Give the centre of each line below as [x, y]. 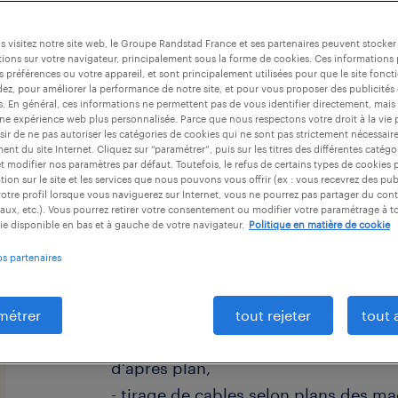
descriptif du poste [192, 172]
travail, [138, 314]
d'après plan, [161, 368]
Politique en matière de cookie [319, 224]
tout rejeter [273, 315]
